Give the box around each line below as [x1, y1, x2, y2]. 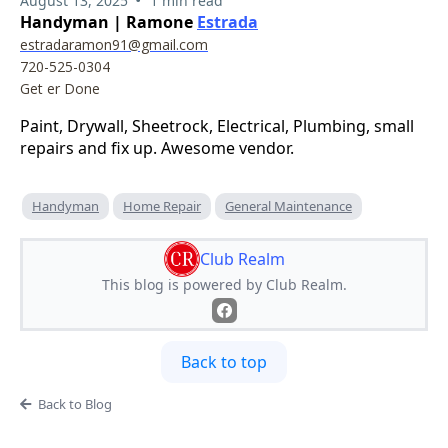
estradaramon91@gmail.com [20, 34, 208, 54]
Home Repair [123, 196, 201, 215]
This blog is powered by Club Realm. [101, 274, 347, 294]
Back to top [181, 350, 267, 373]
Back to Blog [37, 394, 112, 413]
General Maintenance [225, 196, 352, 215]
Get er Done [20, 78, 100, 98]
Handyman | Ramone [20, 10, 197, 33]
